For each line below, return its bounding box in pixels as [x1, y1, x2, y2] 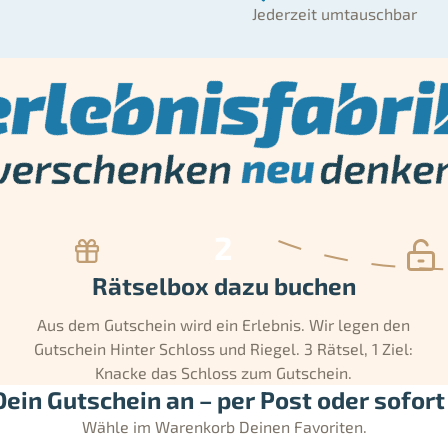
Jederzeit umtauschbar [252, 4, 417, 24]
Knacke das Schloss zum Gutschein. [95, 363, 353, 383]
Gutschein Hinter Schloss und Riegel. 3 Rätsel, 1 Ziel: [34, 339, 414, 359]
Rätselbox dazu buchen [91, 271, 356, 301]
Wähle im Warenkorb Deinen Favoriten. [81, 417, 367, 437]
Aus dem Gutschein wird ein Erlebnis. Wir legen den [37, 315, 411, 335]
